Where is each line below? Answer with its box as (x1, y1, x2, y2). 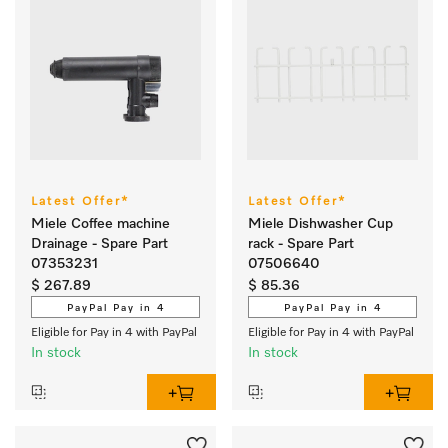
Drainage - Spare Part (31, 237, 168, 251)
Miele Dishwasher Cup (248, 217, 393, 231)
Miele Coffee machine (31, 217, 170, 231)
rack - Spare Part (248, 237, 354, 251)
